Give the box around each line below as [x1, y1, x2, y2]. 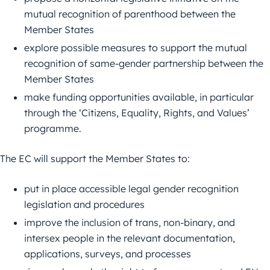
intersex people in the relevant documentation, [24, 232, 235, 245]
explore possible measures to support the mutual [24, 42, 247, 54]
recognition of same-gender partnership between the [24, 57, 263, 70]
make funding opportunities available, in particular [24, 91, 254, 104]
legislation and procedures [24, 198, 145, 211]
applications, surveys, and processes [24, 248, 191, 260]
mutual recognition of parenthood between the [24, 8, 236, 20]
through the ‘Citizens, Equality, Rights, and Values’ [24, 107, 250, 119]
